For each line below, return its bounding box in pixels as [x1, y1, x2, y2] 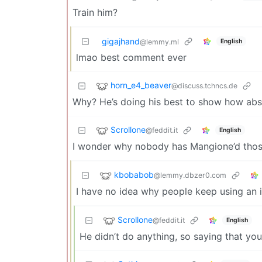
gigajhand [102, 36, 140, 47]
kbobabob [114, 170, 154, 180]
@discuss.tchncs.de [171, 81, 237, 91]
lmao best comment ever [76, 51, 187, 64]
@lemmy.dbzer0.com [154, 171, 226, 180]
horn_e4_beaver [111, 80, 171, 91]
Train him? [73, 6, 118, 19]
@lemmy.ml [140, 37, 179, 47]
